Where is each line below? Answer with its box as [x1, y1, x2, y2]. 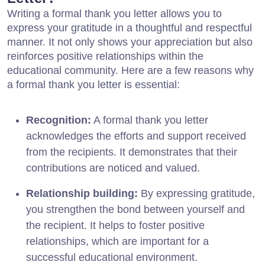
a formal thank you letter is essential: [7, 78, 180, 91]
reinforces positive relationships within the [7, 50, 203, 62]
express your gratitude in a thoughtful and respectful [7, 21, 252, 34]
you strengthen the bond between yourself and [26, 203, 245, 215]
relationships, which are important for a [26, 235, 209, 247]
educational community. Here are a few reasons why [7, 64, 254, 76]
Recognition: [26, 114, 91, 126]
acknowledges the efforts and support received [26, 130, 246, 142]
